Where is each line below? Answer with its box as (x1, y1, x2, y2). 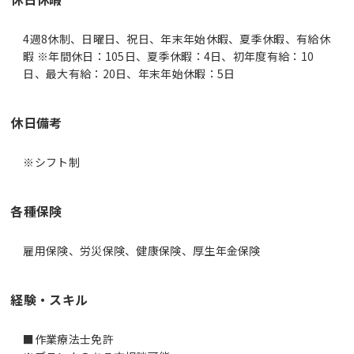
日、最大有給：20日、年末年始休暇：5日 (23, 65, 235, 81)
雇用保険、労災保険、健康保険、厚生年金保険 (23, 242, 261, 258)
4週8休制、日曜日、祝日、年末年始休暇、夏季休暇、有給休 (23, 30, 330, 47)
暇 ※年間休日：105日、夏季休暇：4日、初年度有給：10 (23, 47, 314, 64)
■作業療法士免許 (23, 330, 114, 347)
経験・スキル (10, 289, 88, 309)
